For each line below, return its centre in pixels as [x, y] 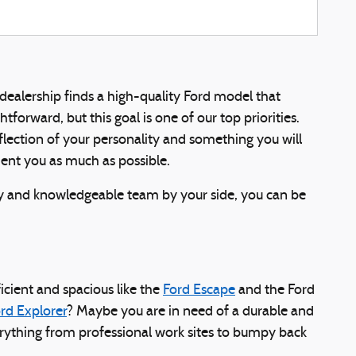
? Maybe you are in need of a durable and [190, 311]
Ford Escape [199, 290]
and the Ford [275, 290]
